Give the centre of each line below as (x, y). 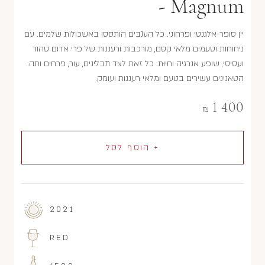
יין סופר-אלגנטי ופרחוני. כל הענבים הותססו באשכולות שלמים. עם (134, 34)
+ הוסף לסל (132, 147)
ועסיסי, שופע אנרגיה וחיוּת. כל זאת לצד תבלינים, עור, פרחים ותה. (135, 63)
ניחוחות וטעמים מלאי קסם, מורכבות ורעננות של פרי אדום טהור (138, 49)
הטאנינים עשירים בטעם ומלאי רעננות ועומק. (169, 78)
